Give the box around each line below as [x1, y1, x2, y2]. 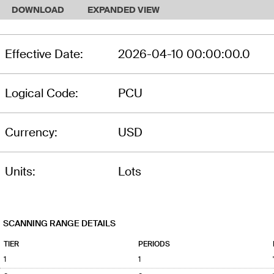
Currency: [5, 124, 57, 140]
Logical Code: [5, 85, 78, 101]
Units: [5, 163, 35, 179]
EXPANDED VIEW [87, 4, 160, 15]
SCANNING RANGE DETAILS [3, 218, 116, 229]
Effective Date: [5, 46, 83, 62]
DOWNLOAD [11, 4, 64, 15]
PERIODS [138, 239, 170, 250]
